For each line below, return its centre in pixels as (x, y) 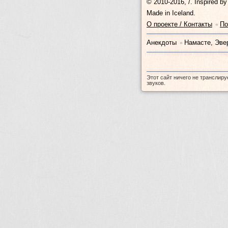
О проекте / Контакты (179, 24)
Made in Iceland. (171, 13)
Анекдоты (163, 42)
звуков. (156, 83)
